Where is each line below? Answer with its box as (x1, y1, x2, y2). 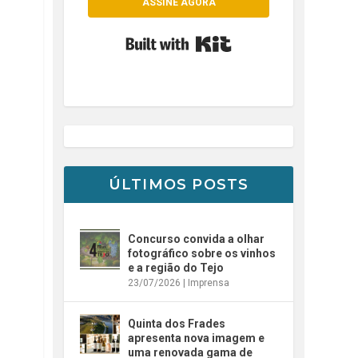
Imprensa (188, 276, 230, 288)
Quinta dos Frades (128, 316, 226, 330)
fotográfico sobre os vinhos (128, 246, 276, 260)
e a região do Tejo (128, 261, 225, 274)
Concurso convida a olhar (128, 232, 265, 245)
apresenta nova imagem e (128, 331, 265, 344)
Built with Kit (232, 30, 297, 43)
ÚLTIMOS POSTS (108, 175, 249, 193)
